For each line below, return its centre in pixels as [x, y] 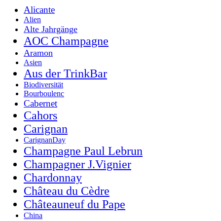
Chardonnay [53, 177]
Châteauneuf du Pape [74, 204]
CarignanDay [45, 140]
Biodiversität [43, 84]
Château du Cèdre [67, 191]
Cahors [40, 115]
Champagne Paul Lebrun [83, 151]
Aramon [38, 53]
